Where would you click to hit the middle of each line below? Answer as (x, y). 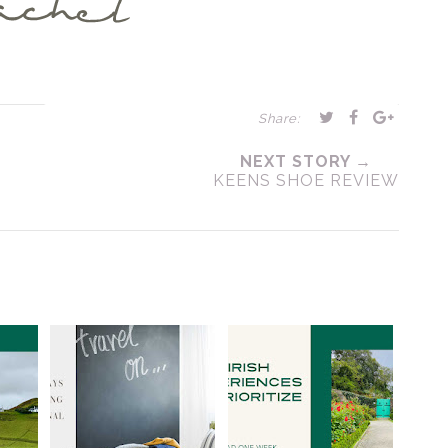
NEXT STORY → (306, 161)
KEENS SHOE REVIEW (306, 180)
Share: (278, 118)
